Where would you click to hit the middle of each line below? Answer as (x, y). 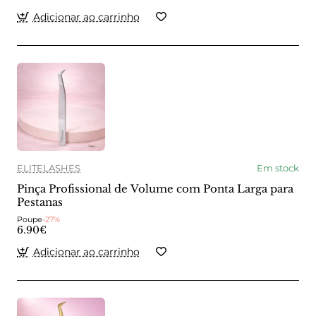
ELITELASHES (49, 168)
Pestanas (40, 202)
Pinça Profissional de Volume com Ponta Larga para (155, 188)
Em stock (278, 168)
